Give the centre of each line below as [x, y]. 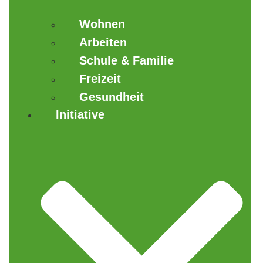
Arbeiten [103, 43]
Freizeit [100, 79]
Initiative [80, 115]
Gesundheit [112, 97]
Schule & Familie [127, 61]
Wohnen [102, 24]
